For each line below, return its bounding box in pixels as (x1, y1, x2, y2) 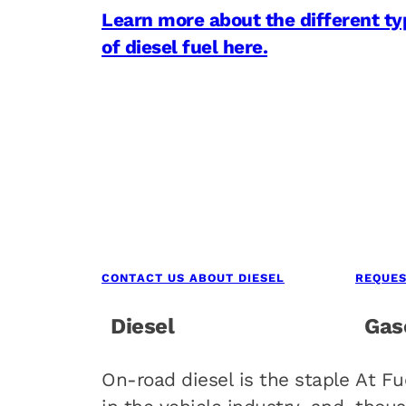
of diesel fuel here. (101, 36, 267, 59)
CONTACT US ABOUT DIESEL (101, 271, 285, 285)
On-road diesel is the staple (101, 369, 349, 391)
